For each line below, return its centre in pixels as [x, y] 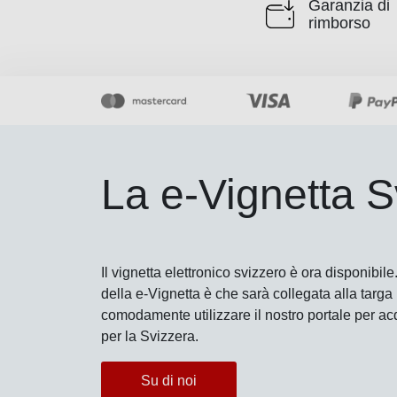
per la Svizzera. [150, 336]
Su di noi [169, 380]
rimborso [339, 23]
